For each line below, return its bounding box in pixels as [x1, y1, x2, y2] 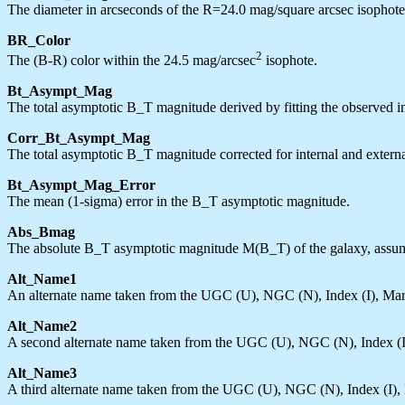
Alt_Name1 [7, 270, 77, 287]
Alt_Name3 [7, 364, 77, 381]
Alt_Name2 [7, 317, 77, 334]
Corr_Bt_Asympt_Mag [7, 129, 150, 146]
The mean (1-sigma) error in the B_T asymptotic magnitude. [7, 193, 350, 209]
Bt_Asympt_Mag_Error [7, 176, 155, 193]
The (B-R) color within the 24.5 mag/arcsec [7, 52, 256, 68]
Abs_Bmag [7, 223, 75, 240]
